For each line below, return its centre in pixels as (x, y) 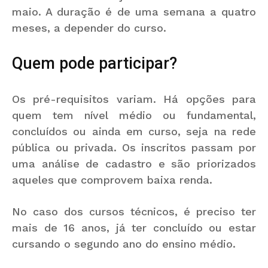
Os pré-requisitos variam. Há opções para (134, 99)
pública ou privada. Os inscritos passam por (134, 147)
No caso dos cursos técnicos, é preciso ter (134, 211)
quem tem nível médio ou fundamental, (134, 115)
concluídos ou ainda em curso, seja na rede (134, 131)
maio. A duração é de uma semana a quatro (134, 11)
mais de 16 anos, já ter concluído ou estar (134, 227)
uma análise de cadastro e (92, 163)
